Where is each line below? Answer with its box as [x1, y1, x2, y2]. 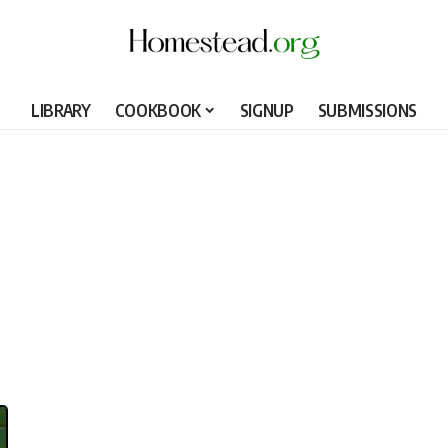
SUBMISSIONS [317, 98, 417, 121]
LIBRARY [31, 98, 91, 121]
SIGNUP [239, 98, 294, 121]
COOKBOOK [114, 98, 201, 121]
